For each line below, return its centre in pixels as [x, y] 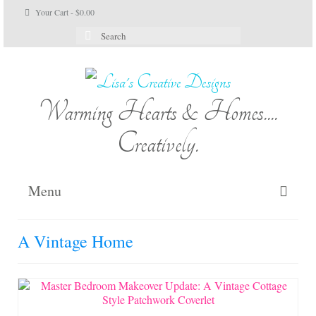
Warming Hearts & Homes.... [158, 111]
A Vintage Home [75, 241]
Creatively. [158, 143]
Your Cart [52, 12]
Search [92, 33]
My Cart [158, 258]
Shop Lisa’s [158, 287]
